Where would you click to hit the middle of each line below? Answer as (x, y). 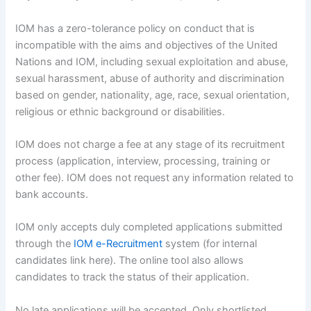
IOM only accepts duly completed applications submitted (149, 227)
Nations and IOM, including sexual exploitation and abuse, (152, 61)
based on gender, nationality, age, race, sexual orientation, (153, 95)
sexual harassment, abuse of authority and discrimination (150, 78)
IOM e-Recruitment (118, 244)
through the (45, 244)
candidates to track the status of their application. (133, 277)
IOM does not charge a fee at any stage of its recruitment (150, 145)
